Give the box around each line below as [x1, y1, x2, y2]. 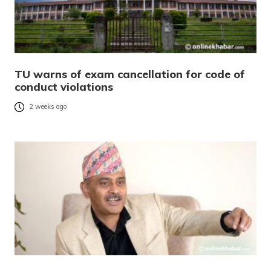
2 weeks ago [29, 102, 67, 111]
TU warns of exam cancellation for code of [15, 67, 245, 81]
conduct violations [15, 79, 113, 94]
